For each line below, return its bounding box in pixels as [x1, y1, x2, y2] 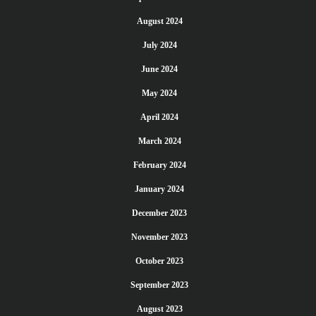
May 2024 [142, 88, 177, 98]
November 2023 [131, 232, 188, 242]
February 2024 [133, 160, 186, 170]
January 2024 [135, 184, 184, 194]
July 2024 [142, 40, 177, 50]
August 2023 [136, 304, 183, 314]
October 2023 [135, 256, 183, 266]
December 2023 [132, 208, 187, 218]
